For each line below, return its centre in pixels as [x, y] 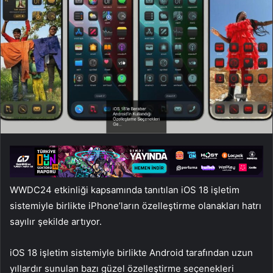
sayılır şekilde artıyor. [56, 221]
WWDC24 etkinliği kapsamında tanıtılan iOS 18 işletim [125, 190]
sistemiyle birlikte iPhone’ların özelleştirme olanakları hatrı [136, 205]
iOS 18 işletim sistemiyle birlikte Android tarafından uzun [131, 252]
